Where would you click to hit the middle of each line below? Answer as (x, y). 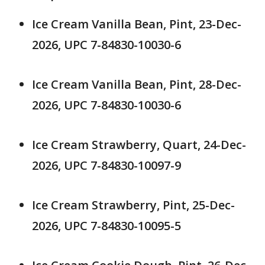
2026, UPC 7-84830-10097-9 (108, 166)
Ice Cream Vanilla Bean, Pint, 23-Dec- (137, 24)
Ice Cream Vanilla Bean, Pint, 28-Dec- (137, 85)
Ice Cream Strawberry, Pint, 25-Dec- (133, 205)
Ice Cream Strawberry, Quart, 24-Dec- (139, 145)
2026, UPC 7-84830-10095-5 (106, 226)
